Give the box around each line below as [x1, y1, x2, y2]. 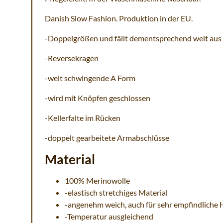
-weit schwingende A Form [45, 73, 135, 83]
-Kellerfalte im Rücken [45, 113, 120, 123]
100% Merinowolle [65, 176, 130, 186]
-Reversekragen [45, 53, 99, 63]
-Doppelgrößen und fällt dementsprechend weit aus [45, 33, 222, 43]
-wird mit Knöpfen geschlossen [45, 93, 150, 103]
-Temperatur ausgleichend [65, 212, 153, 222]
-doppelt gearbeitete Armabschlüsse [45, 133, 169, 143]
